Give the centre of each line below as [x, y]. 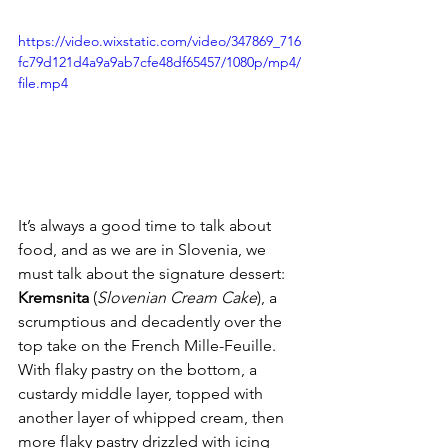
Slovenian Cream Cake [177, 298]
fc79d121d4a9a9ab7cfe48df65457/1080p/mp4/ [159, 61]
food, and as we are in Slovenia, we [144, 250]
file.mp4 [43, 82]
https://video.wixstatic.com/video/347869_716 [159, 40]
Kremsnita [53, 298]
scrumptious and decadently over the [152, 322]
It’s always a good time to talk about [146, 226]
